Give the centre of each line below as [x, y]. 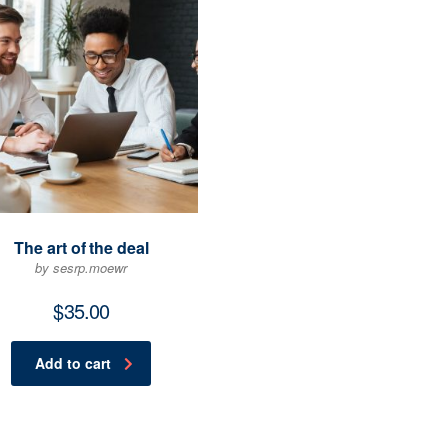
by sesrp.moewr [81, 268]
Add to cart [73, 363]
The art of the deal [81, 248]
